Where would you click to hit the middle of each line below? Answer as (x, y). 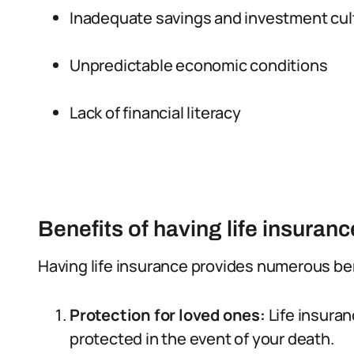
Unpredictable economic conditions (199, 65)
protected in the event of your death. (202, 339)
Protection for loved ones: (168, 315)
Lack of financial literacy (155, 113)
